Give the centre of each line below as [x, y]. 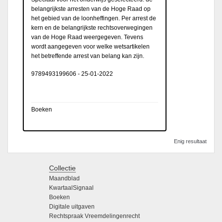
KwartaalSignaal [71, 188]
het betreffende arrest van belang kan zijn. [88, 56]
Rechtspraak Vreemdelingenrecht [94, 216]
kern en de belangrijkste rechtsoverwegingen [92, 28]
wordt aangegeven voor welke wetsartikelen [90, 46]
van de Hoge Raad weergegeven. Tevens [87, 37]
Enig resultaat [190, 141]
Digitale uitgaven [72, 207]
